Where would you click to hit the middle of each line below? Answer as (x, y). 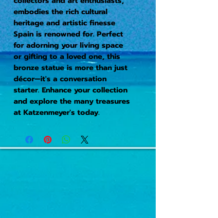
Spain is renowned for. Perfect (68, 34)
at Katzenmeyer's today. (57, 112)
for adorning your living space (68, 45)
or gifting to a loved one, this (67, 56)
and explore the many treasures (72, 101)
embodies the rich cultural (61, 11)
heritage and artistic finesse (64, 23)
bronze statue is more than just (71, 67)
